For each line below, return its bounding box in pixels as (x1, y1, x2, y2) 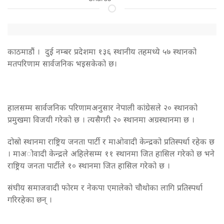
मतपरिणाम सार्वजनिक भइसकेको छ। (7, 58, 117, 68)
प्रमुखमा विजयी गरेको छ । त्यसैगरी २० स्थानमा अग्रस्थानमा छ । (7, 114, 194, 124)
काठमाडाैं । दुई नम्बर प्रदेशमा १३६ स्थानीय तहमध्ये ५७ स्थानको (7, 46, 196, 56)
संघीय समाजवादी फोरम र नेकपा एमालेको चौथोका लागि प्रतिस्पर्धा (7, 182, 202, 192)
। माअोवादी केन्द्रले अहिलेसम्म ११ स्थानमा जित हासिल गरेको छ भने (7, 148, 214, 158)
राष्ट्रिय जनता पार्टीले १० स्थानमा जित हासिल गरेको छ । (7, 160, 170, 170)
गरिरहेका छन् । (7, 194, 52, 204)
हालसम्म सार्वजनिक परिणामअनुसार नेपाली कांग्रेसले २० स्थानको (7, 102, 197, 112)
